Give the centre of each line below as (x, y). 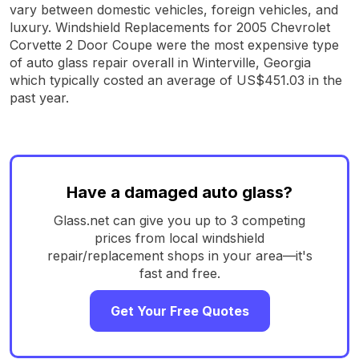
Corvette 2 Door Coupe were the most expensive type (174, 44)
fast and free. (179, 273)
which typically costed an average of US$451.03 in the (176, 80)
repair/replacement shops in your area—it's (179, 255)
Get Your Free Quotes (179, 311)
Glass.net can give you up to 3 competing (179, 220)
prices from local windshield (179, 238)
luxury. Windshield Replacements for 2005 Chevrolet (170, 27)
